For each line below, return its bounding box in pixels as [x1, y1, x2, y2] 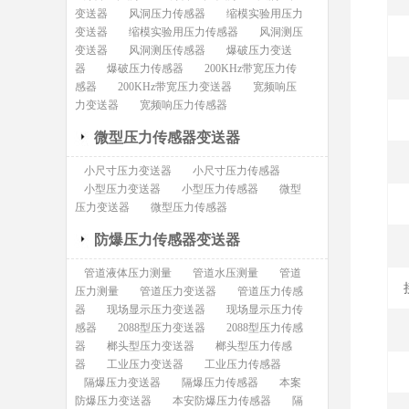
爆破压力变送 [225, 44, 292, 57]
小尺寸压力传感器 [192, 164, 280, 177]
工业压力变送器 [106, 358, 184, 371]
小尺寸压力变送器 [83, 164, 172, 177]
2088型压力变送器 [117, 321, 205, 334]
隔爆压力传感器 [181, 376, 258, 389]
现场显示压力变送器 [106, 303, 205, 316]
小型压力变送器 [83, 183, 161, 195]
